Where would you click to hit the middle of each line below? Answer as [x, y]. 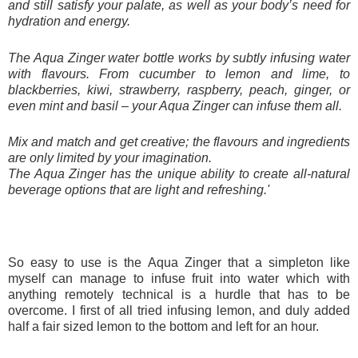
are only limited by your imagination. [110, 158]
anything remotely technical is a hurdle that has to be [179, 295]
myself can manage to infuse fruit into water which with [179, 279]
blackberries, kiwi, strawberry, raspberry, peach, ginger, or [179, 89]
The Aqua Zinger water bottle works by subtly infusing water [179, 58]
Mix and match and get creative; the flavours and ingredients [179, 142]
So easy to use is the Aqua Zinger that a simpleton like [179, 263]
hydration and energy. [69, 21]
